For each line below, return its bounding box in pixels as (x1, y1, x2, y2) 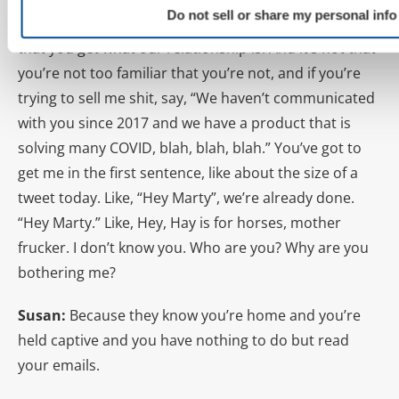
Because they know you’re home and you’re (69, 305, 361, 325)
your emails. (18, 354, 100, 375)
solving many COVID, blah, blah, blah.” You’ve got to (18, 137, 362, 158)
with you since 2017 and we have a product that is (18, 112, 351, 133)
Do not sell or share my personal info (167, 6, 397, 22)
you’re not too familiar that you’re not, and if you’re (18, 62, 361, 83)
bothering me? (18, 262, 116, 282)
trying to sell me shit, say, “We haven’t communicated (18, 87, 375, 108)
